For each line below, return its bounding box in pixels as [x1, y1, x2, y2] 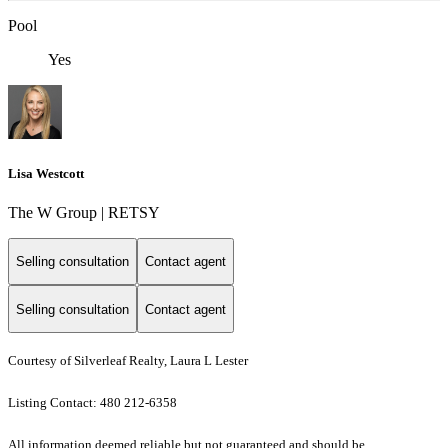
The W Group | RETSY [8, 203, 160, 221]
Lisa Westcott [8, 165, 84, 181]
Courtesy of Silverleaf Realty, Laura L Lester [8, 353, 248, 369]
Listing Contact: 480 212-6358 [8, 395, 180, 411]
